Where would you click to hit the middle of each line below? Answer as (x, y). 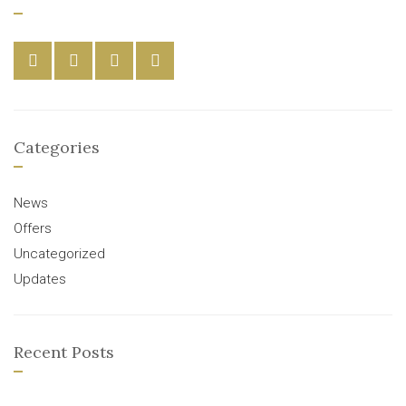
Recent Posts (64, 352)
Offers (33, 228)
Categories (57, 147)
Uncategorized (59, 254)
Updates (40, 279)
